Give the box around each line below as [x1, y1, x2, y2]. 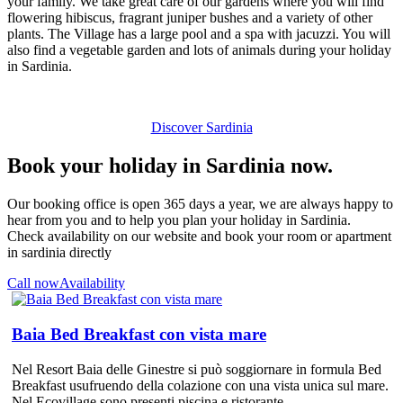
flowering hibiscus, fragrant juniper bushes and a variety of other [7, 10, 372, 26]
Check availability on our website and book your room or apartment [7, 228, 391, 245]
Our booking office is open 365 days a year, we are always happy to [7, 196, 393, 212]
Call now [7, 275, 59, 291]
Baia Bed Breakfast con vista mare [12, 325, 266, 344]
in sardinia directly [7, 245, 115, 261]
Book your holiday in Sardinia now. [7, 154, 338, 178]
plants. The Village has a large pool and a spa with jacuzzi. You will [7, 26, 390, 42]
